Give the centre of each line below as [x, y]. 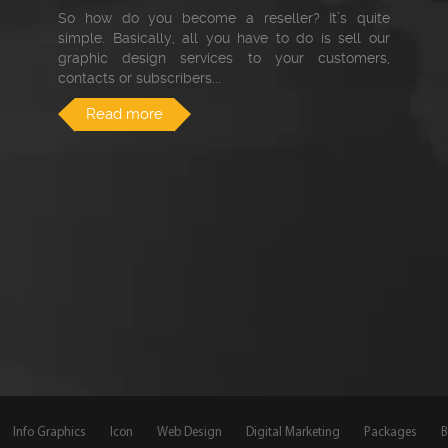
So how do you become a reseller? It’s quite [224, 18]
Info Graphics [49, 433]
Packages [390, 433]
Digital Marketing [293, 433]
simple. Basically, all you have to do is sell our [224, 38]
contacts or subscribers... [139, 78]
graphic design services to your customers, [224, 58]
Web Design [189, 433]
